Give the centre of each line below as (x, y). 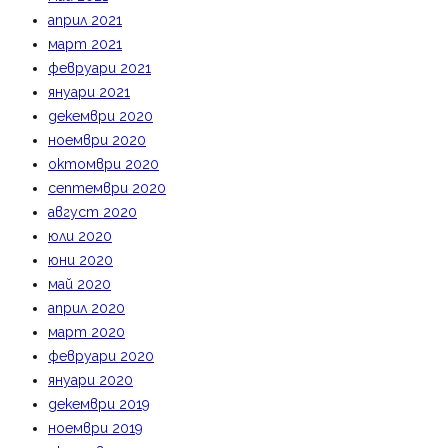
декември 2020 (100, 116)
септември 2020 (107, 188)
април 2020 (86, 308)
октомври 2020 (103, 164)
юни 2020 (80, 260)
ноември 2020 (97, 140)
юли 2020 (80, 236)
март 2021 (85, 44)
